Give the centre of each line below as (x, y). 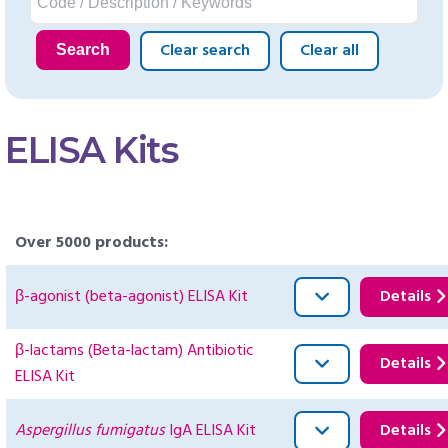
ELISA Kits (91, 150)
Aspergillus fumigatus (90, 431)
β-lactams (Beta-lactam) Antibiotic (134, 351)
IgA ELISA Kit (210, 431)
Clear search (204, 51)
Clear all (329, 51)
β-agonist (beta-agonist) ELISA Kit (131, 297)
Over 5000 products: (91, 243)
